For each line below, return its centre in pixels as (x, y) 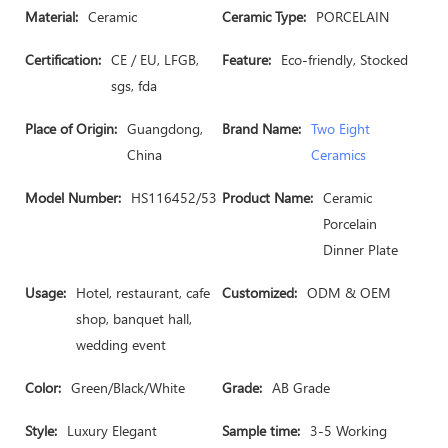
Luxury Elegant (112, 430)
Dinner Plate (360, 249)
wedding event (121, 344)
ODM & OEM (349, 292)
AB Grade (301, 387)
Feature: (246, 59)
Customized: (259, 292)
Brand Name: (261, 128)
